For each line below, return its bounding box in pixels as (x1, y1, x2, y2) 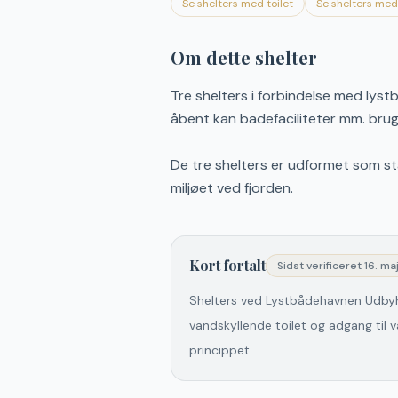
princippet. (189, 342, 252, 358)
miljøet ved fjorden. (171, 179, 293, 197)
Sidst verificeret (277, 259, 362, 273)
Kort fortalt (189, 256, 266, 275)
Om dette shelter (171, 45, 317, 69)
